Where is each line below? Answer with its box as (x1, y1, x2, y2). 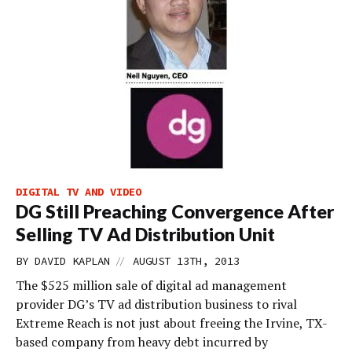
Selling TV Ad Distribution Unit (16, 223, 275, 245)
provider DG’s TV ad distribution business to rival (16, 295, 297, 313)
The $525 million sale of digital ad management (16, 277, 287, 294)
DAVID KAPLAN (35, 254, 110, 268)
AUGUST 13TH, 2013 (133, 254, 240, 268)
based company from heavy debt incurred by (16, 333, 268, 350)
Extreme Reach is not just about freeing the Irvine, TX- (16, 314, 328, 332)
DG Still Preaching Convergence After (16, 200, 334, 222)
